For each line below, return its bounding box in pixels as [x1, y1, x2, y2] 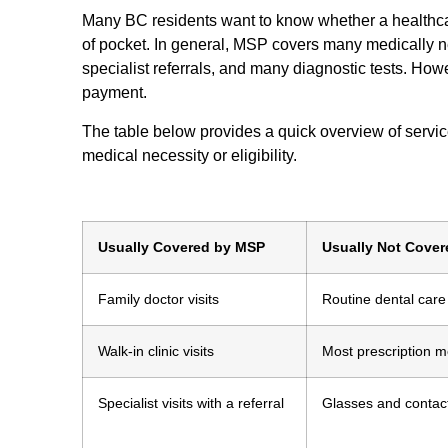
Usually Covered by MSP [98, 238, 265, 255]
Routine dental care [322, 290, 446, 307]
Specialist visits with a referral [98, 394, 284, 411]
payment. [82, 84, 147, 102]
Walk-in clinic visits [98, 342, 214, 359]
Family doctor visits [98, 290, 219, 307]
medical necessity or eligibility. [82, 146, 297, 164]
